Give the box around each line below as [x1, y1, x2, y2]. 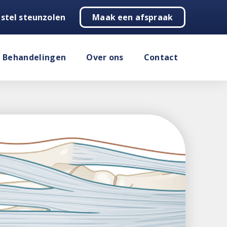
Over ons [86, 52, 124, 63]
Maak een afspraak [92, 12, 173, 23]
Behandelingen [3, 52, 66, 63]
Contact [143, 52, 178, 63]
